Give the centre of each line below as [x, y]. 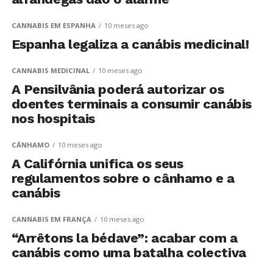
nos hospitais [53, 119]
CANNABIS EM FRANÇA [51, 219]
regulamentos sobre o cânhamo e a [123, 178]
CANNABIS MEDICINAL [50, 70]
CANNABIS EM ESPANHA [53, 25]
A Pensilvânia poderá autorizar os [118, 89]
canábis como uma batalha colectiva [129, 253]
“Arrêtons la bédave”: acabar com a [124, 238]
